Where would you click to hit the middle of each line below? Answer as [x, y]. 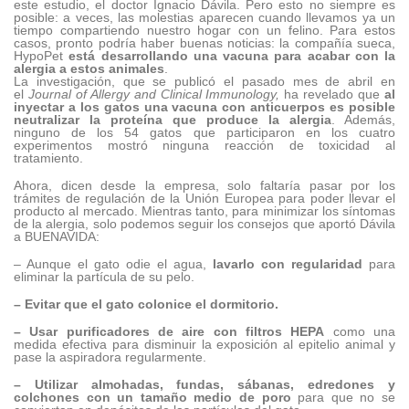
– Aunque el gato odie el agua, [113, 263]
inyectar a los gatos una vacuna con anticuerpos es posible [204, 106]
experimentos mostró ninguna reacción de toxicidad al [204, 145]
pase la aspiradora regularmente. [110, 357]
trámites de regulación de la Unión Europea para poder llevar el [204, 198]
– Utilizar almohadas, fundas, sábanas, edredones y [204, 384]
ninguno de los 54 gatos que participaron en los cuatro [204, 132]
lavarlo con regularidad [288, 263]
